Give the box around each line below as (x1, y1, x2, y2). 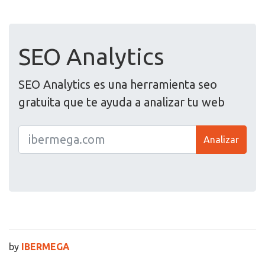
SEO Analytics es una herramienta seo (18, 77, 217, 91)
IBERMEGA (21, 241, 70, 252)
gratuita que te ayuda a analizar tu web (18, 95, 225, 109)
